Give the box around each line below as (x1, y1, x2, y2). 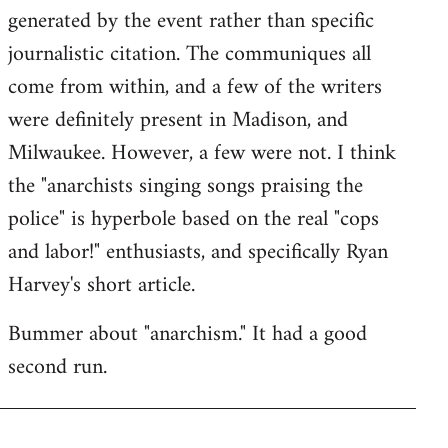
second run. (8, 348, 107, 387)
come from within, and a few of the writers (8, 68, 382, 107)
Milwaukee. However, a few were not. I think (8, 134, 396, 173)
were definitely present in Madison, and (8, 101, 348, 140)
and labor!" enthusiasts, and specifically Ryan (8, 233, 388, 272)
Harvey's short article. (8, 266, 195, 305)
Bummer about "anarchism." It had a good (8, 315, 367, 354)
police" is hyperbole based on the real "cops (8, 200, 379, 239)
